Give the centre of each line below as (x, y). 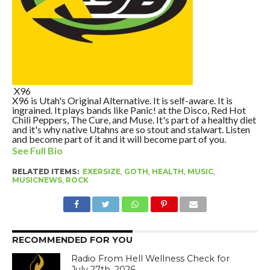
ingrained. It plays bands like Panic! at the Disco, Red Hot (129, 110)
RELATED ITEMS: (46, 172)
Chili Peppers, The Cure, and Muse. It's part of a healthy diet (134, 120)
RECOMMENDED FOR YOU (72, 240)
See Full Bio (37, 151)
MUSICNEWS (37, 180)
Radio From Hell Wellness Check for (151, 259)
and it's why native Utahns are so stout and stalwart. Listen (131, 130)
